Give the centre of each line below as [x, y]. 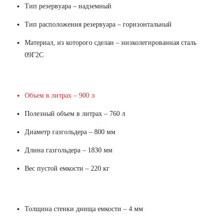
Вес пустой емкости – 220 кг [67, 168]
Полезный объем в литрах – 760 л [75, 113]
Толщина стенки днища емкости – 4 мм [84, 209]
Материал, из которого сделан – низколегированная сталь [110, 42]
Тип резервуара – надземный [68, 6]
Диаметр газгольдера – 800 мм [70, 132]
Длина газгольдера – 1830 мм [69, 150]
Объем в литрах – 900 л [60, 95]
